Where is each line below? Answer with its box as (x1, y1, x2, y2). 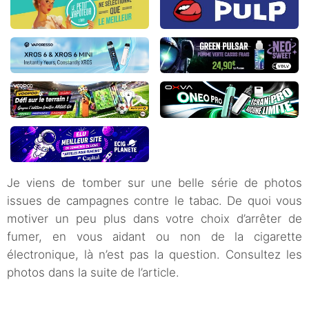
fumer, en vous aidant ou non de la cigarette (7, 230, 302, 244)
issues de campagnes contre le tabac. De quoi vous (7, 194, 302, 208)
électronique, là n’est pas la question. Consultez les (7, 248, 302, 262)
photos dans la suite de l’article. (7, 266, 179, 280)
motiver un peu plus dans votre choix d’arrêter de (7, 212, 302, 226)
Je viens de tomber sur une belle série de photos (7, 176, 302, 190)
